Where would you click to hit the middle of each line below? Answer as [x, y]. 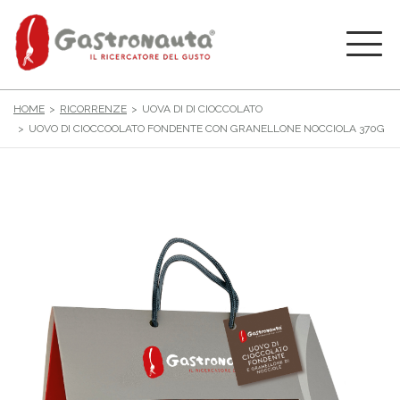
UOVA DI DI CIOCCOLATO [202, 108]
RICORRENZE [93, 108]
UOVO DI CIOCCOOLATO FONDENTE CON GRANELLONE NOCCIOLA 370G [207, 128]
